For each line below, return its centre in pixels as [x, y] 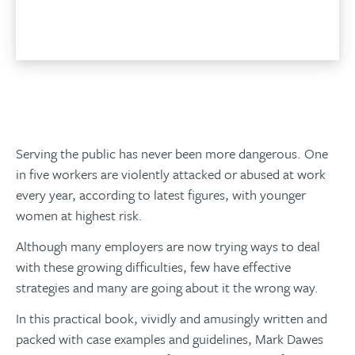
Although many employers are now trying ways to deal [168, 246]
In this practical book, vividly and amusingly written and [172, 318]
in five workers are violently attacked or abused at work [171, 174]
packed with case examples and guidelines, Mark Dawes [170, 338]
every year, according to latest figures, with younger [161, 194]
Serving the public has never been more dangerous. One [172, 153]
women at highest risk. [79, 215]
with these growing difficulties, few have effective [153, 266]
